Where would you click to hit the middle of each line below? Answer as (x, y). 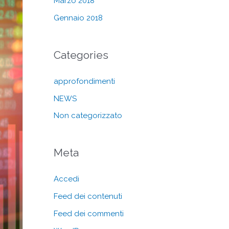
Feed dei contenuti (88, 196)
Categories (81, 55)
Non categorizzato (88, 116)
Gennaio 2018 (78, 18)
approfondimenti (84, 81)
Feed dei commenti (88, 213)
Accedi (66, 179)
